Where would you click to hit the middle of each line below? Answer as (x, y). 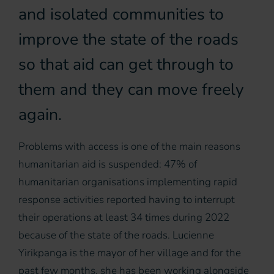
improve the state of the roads (128, 39)
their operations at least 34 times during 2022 (124, 218)
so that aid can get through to (126, 65)
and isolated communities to (121, 14)
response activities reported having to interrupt (127, 200)
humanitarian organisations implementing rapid (128, 182)
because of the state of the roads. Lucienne (116, 235)
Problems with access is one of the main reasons (129, 147)
